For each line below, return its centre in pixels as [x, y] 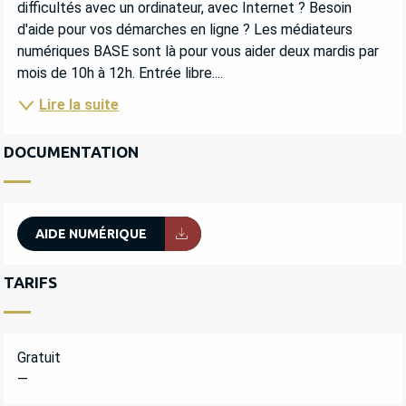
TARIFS [30, 282]
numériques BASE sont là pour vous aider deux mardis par [198, 52]
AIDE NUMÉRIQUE [91, 233]
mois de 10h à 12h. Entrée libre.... [120, 73]
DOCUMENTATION [71, 151]
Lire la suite [79, 104]
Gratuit [39, 357]
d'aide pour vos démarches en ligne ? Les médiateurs [185, 30]
